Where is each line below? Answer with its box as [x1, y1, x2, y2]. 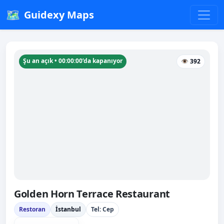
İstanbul [55, 205, 81, 214]
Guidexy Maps [24, 7, 94, 21]
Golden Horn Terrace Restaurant [14, 187, 170, 201]
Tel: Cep [91, 205, 114, 214]
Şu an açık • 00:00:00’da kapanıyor [23, 56, 122, 65]
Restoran [19, 205, 45, 214]
